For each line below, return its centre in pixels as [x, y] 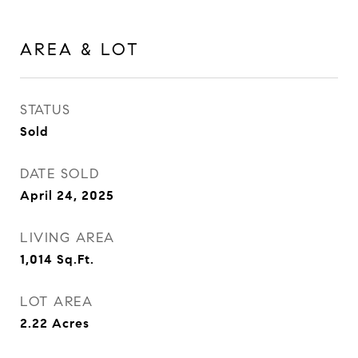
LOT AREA [56, 302]
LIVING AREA [68, 238]
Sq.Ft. [76, 259]
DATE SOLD [60, 174]
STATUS [45, 110]
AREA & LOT [80, 50]
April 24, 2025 [67, 195]
